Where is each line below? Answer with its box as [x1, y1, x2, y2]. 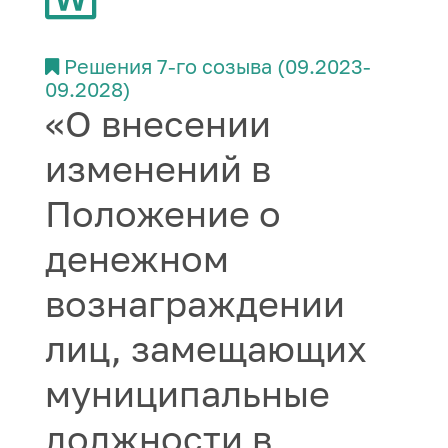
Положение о [45, 192, 281, 235]
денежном [45, 237, 229, 280]
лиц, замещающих [45, 327, 367, 370]
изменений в [45, 147, 271, 190]
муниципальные [45, 372, 330, 415]
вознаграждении [45, 282, 345, 325]
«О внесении [45, 102, 271, 145]
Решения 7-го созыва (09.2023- [64, 54, 371, 78]
